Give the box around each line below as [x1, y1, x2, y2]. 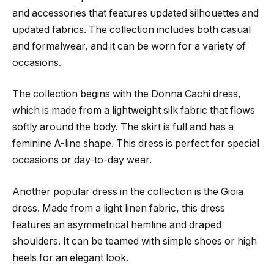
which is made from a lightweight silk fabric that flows [12, 105, 255, 117]
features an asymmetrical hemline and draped [12, 218, 221, 231]
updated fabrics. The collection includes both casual [12, 23, 251, 35]
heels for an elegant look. [12, 251, 128, 264]
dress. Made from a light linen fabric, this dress [12, 202, 225, 214]
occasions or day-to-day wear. [12, 154, 152, 166]
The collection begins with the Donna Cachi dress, [12, 88, 241, 100]
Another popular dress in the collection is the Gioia [12, 185, 243, 198]
